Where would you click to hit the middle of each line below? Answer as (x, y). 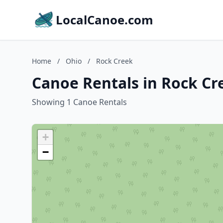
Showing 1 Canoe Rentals (79, 102)
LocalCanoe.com (105, 20)
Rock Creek (114, 61)
